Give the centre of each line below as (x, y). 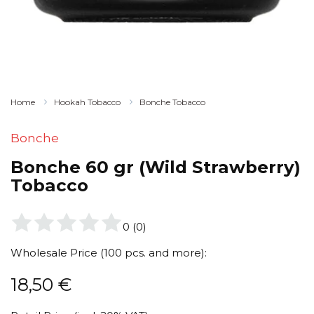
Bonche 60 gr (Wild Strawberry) (156, 167)
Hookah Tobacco (87, 102)
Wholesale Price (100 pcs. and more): (109, 253)
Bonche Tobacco (172, 102)
